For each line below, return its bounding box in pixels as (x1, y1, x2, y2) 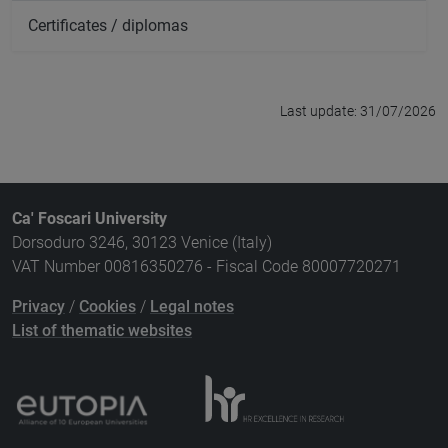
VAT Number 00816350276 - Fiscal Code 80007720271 (12, 257, 401, 277)
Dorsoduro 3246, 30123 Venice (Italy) (12, 233, 272, 253)
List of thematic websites (12, 321, 192, 341)
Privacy (12, 297, 65, 317)
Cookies (79, 297, 136, 317)
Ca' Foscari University (12, 209, 167, 229)
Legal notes (150, 297, 234, 317)
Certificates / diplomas (28, 15, 192, 35)
